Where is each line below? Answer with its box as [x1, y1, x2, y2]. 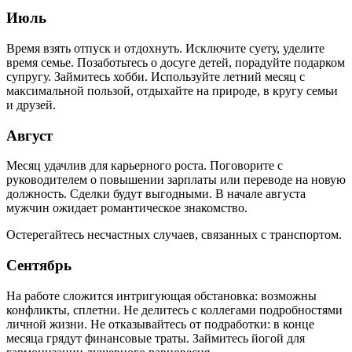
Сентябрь [6, 257, 71, 274]
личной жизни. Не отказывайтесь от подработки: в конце [6, 317, 314, 331]
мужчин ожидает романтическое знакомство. [6, 201, 247, 215]
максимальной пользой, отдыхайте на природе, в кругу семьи [6, 83, 338, 97]
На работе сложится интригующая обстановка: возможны [6, 288, 317, 302]
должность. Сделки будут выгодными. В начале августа [6, 187, 306, 201]
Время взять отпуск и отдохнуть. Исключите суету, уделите [6, 41, 324, 55]
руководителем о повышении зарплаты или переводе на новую [6, 173, 346, 187]
